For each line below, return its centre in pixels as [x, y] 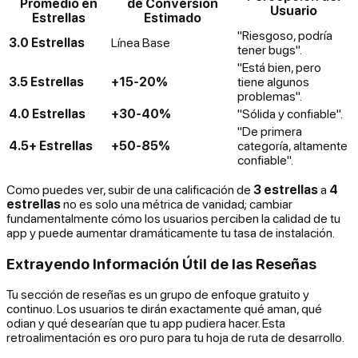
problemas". [270, 95]
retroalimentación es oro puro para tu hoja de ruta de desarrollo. [175, 338]
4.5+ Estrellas [51, 145]
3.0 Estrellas [47, 42]
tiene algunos [273, 81]
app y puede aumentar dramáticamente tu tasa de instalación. [171, 232]
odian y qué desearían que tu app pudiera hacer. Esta [146, 323]
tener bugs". [270, 49]
